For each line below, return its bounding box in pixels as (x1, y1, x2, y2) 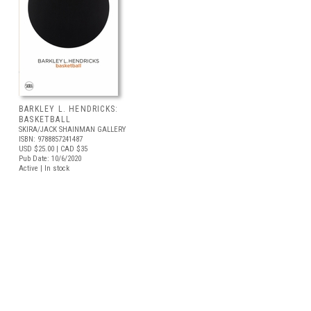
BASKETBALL (19, 115, 71, 124)
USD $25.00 (19, 144, 54, 153)
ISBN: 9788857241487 (19, 135, 83, 144)
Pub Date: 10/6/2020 (19, 154, 81, 163)
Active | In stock (19, 164, 69, 173)
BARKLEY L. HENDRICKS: (19, 104, 119, 114)
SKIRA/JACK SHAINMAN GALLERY (19, 125, 126, 134)
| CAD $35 (54, 144, 87, 153)
